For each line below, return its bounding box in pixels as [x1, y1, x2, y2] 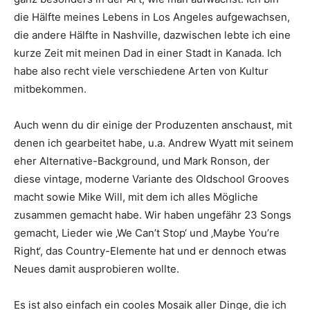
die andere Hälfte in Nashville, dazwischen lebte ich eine [14, 28, 291, 42]
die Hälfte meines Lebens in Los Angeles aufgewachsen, [14, 10, 290, 24]
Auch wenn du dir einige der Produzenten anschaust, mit [14, 118, 292, 132]
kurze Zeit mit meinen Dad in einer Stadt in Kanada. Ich [14, 46, 282, 60]
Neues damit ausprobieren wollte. [14, 262, 179, 276]
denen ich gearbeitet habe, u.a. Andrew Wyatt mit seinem [14, 136, 293, 150]
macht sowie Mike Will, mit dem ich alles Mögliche [14, 190, 258, 204]
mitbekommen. [14, 82, 86, 96]
